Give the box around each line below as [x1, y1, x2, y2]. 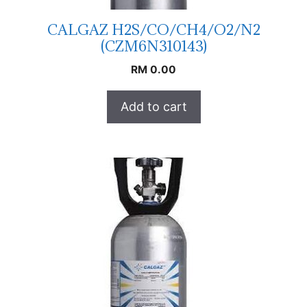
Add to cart [120, 99, 187, 114]
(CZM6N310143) [100, 36, 207, 56]
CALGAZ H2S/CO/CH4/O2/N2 [47, 20, 260, 39]
